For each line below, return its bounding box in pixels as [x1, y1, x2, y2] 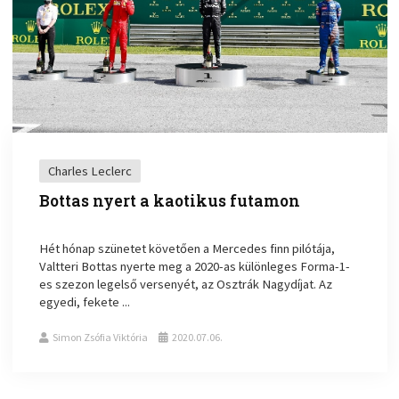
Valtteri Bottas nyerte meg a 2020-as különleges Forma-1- [39, 257, 351, 274]
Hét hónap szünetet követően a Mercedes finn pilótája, [39, 240, 336, 256]
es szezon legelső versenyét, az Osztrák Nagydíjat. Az [39, 275, 333, 292]
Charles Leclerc [48, 162, 133, 179]
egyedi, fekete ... [39, 293, 131, 310]
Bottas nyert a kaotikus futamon [39, 190, 301, 211]
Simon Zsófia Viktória [53, 330, 149, 344]
